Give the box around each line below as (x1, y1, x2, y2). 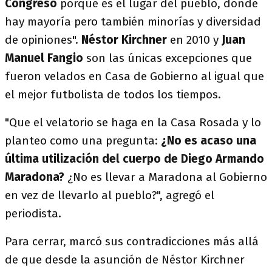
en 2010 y (167, 33, 222, 47)
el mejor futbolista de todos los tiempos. (5, 87, 221, 101)
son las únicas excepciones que (86, 51, 252, 65)
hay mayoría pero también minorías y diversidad (5, 15, 261, 29)
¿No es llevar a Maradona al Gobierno (64, 170, 267, 184)
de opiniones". (5, 33, 81, 47)
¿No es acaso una (161, 134, 256, 148)
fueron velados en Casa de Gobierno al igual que (5, 69, 264, 83)
